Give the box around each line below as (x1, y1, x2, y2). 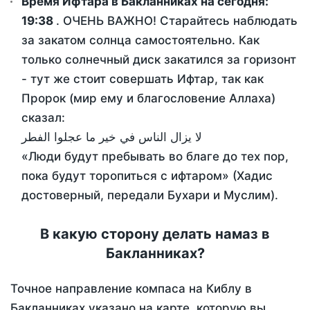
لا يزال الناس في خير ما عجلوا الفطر (21, 130, 202, 145)
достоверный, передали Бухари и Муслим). (21, 188, 278, 203)
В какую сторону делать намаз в (40, 226, 270, 243)
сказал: (21, 111, 65, 125)
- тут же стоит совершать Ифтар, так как (21, 72, 264, 86)
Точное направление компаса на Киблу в (10, 282, 252, 296)
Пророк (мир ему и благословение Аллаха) (21, 91, 275, 106)
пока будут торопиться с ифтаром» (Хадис (21, 169, 273, 183)
